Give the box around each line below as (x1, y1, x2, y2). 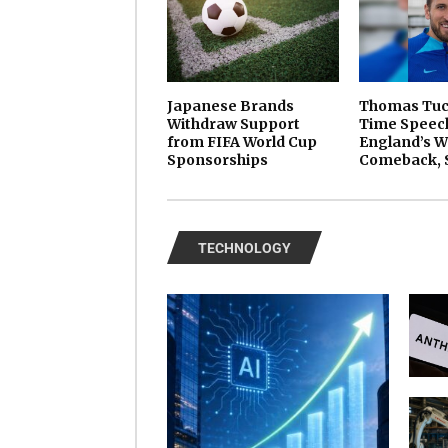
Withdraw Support (167, 115, 300, 134)
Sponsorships (167, 151, 268, 170)
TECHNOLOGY (198, 240, 291, 257)
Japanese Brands (167, 97, 294, 116)
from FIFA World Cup (167, 133, 317, 152)
